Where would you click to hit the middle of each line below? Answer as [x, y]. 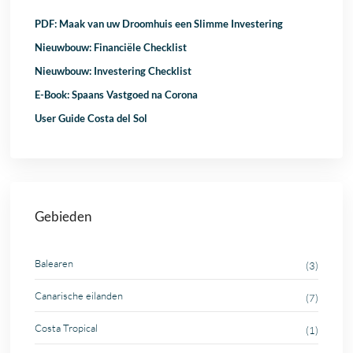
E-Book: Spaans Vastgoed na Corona [117, 94]
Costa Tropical [67, 327]
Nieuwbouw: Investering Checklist [113, 71]
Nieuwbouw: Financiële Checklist [111, 47]
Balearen [54, 263]
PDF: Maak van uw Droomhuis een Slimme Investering [159, 23]
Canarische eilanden [79, 295]
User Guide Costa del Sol [91, 118]
